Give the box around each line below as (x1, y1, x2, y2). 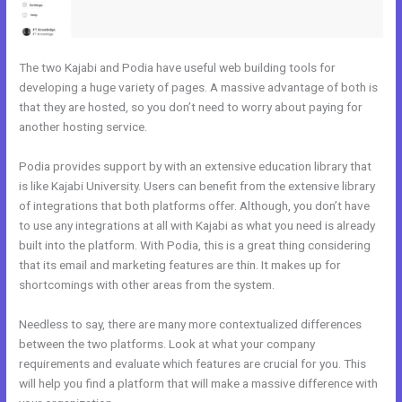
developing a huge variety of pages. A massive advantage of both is (19, 79, 379, 94)
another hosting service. (19, 118, 148, 134)
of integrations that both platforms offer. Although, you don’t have (19, 197, 371, 213)
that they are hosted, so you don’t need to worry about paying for (19, 99, 363, 114)
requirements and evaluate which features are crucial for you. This (19, 355, 367, 371)
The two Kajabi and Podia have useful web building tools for (19, 59, 336, 74)
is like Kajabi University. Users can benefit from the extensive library (19, 178, 376, 193)
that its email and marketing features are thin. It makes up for (19, 257, 342, 272)
